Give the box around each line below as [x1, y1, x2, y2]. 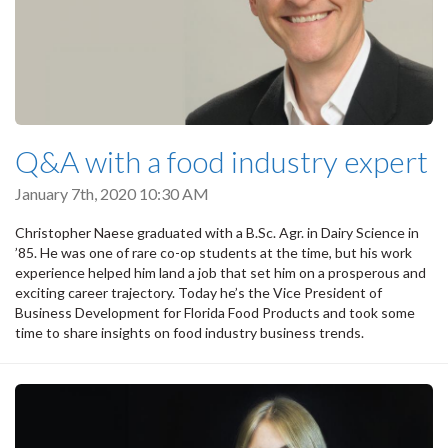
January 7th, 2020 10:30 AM [15, 184, 209, 204]
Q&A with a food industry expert [15, 143, 428, 180]
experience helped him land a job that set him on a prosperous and [15, 264, 426, 282]
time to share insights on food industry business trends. [15, 324, 373, 342]
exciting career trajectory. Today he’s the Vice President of [15, 284, 382, 302]
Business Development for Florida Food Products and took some [15, 304, 415, 322]
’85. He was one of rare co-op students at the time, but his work [15, 244, 412, 262]
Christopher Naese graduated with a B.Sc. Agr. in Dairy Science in [15, 224, 419, 242]
